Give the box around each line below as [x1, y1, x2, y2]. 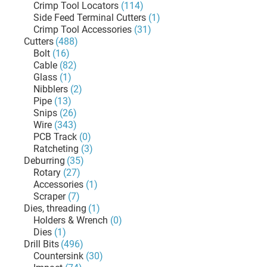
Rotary [33, 167, 61, 178]
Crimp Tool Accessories [33, 24, 132, 35]
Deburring [24, 155, 65, 166]
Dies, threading [24, 203, 86, 214]
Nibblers [33, 83, 68, 95]
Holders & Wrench [33, 215, 108, 226]
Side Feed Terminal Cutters [33, 12, 146, 23]
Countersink [33, 250, 83, 262]
